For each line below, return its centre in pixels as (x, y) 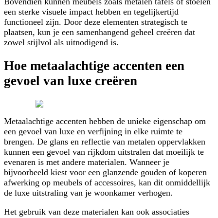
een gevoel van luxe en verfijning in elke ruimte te (93, 131)
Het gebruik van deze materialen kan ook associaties (97, 211)
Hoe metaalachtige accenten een (94, 66)
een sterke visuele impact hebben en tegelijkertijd (91, 11)
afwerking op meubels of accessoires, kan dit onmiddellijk (107, 182)
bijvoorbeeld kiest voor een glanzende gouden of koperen (105, 172)
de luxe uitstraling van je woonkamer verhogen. (88, 192)
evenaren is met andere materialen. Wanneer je (87, 162)
